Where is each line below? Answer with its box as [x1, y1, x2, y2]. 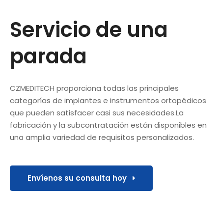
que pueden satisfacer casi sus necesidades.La [10, 108, 184, 118]
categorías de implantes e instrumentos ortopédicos [10, 95, 206, 106]
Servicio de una [10, 15, 168, 45]
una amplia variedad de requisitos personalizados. [10, 132, 194, 143]
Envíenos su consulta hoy [27, 173, 133, 184]
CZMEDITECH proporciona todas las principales [10, 83, 179, 94]
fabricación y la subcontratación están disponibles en [10, 120, 207, 131]
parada [10, 42, 87, 71]
